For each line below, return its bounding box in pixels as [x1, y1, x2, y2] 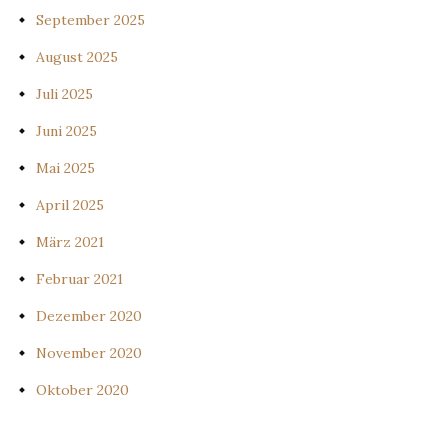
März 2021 [36, 232, 104, 251]
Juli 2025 [36, 84, 93, 103]
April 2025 [36, 195, 104, 214]
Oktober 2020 [36, 380, 129, 399]
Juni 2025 [36, 121, 97, 140]
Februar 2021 [36, 269, 123, 288]
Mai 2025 [36, 158, 95, 177]
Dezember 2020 [36, 306, 142, 325]
